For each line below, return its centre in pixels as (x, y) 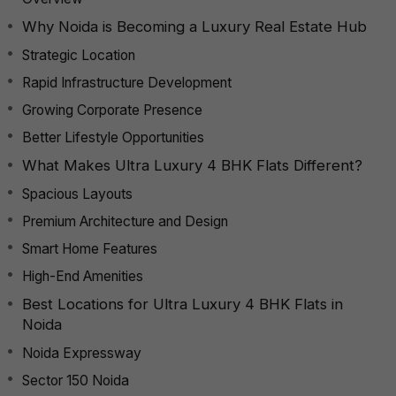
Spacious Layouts (77, 194)
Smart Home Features (90, 248)
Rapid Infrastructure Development (127, 82)
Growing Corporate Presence (112, 110)
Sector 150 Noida (76, 380)
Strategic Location (79, 55)
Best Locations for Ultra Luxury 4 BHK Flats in (183, 304)
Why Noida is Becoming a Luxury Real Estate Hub (194, 26)
